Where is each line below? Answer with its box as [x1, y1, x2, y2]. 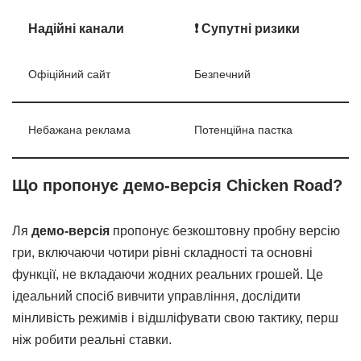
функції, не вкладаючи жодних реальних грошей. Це [12, 267, 323, 281]
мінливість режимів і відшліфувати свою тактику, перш [12, 310, 338, 325]
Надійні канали [28, 21, 124, 35]
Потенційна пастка [194, 122, 293, 136]
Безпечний [194, 67, 251, 81]
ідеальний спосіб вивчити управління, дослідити [12, 288, 301, 303]
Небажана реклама [28, 122, 131, 136]
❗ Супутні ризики [194, 21, 300, 35]
